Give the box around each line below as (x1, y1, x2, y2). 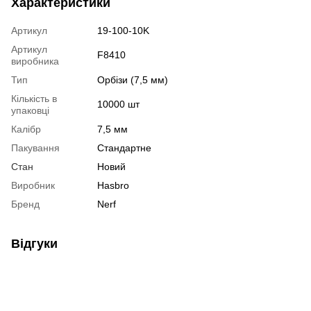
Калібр (11, 124, 41, 135)
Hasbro (97, 180, 129, 192)
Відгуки (11, 237, 58, 251)
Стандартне (97, 142, 151, 154)
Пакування (11, 142, 60, 154)
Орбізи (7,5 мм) (97, 74, 168, 86)
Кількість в (11, 93, 57, 105)
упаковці (11, 105, 49, 117)
